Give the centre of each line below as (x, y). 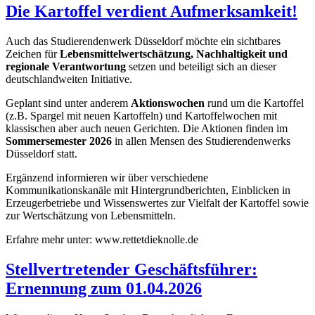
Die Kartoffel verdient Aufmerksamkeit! (152, 12)
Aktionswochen (169, 103)
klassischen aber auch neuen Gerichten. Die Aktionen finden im (147, 129)
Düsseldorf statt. (41, 154)
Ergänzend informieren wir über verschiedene (107, 178)
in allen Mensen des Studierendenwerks (201, 141)
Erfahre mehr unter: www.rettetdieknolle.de (102, 240)
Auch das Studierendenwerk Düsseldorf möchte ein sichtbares (143, 41)
